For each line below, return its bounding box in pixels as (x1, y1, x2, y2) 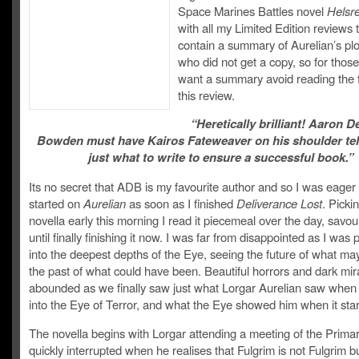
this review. (178, 87, 235, 103)
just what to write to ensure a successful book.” (87, 148, 353, 166)
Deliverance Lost (236, 195, 322, 212)
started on (29, 195, 83, 212)
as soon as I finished (126, 195, 236, 212)
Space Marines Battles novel (178, 2, 327, 19)
